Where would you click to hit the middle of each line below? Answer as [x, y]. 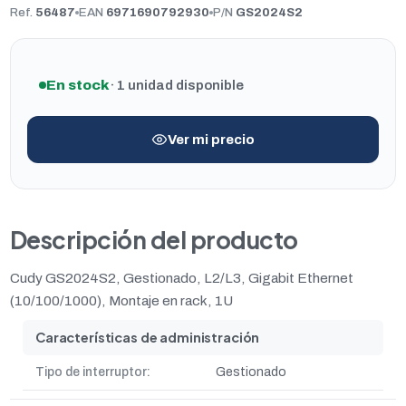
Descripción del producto [154, 240]
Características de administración [148, 337]
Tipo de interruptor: [93, 372]
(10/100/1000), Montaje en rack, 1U [121, 300]
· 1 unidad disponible [177, 85]
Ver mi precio [211, 140]
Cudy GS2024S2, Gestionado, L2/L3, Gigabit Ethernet [182, 278]
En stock [78, 85]
